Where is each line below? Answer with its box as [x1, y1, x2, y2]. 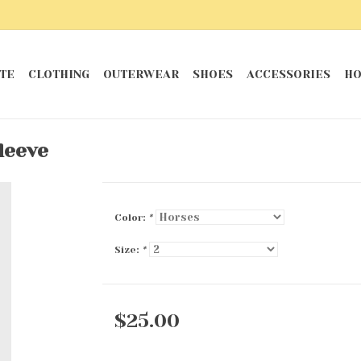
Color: [114, 212, 148, 223]
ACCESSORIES [247, 68, 330, 81]
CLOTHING [28, 68, 89, 81]
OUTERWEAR [103, 68, 179, 81]
